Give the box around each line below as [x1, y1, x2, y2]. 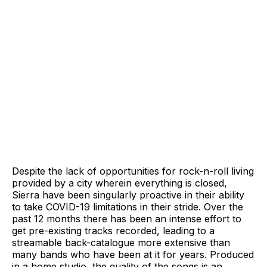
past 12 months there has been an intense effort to [12, 212, 241, 225]
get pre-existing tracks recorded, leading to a [12, 224, 215, 237]
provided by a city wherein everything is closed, [12, 176, 227, 189]
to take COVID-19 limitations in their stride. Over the [12, 200, 243, 213]
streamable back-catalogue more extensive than [12, 236, 230, 249]
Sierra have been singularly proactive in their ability [12, 188, 244, 201]
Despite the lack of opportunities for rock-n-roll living [12, 164, 254, 177]
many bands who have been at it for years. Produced [12, 248, 254, 260]
